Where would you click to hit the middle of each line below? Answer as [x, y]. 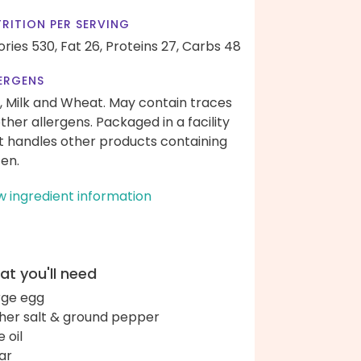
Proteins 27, [142, 46]
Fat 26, [81, 46]
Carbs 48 [212, 46]
